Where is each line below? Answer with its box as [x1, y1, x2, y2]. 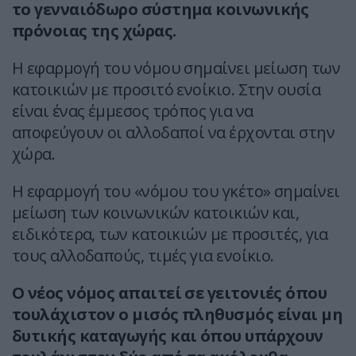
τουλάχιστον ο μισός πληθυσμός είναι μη [12, 304, 343, 326]
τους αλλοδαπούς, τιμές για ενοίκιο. [12, 245, 274, 267]
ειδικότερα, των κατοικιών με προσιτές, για [12, 223, 328, 246]
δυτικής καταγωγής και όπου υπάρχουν [12, 325, 323, 347]
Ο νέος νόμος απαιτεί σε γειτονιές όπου [12, 282, 327, 304]
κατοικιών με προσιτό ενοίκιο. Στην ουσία [12, 79, 320, 101]
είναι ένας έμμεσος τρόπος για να [12, 100, 253, 122]
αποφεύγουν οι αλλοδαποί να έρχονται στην [12, 122, 335, 144]
